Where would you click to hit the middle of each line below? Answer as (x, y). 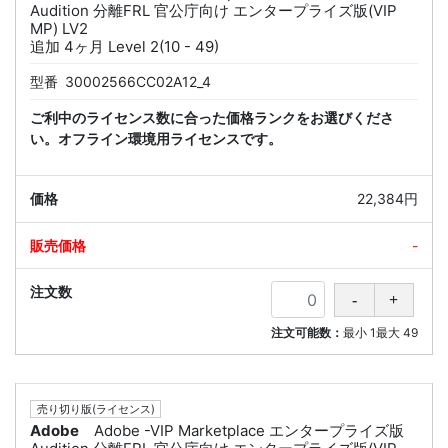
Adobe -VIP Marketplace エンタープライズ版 (249, 430)
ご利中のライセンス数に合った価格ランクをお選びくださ (212, 117)
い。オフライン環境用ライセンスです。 (156, 138)
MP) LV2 (59, 28)
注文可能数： (307, 332)
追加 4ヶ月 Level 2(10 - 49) (124, 46)
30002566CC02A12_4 (138, 81)
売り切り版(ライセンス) (95, 408)
